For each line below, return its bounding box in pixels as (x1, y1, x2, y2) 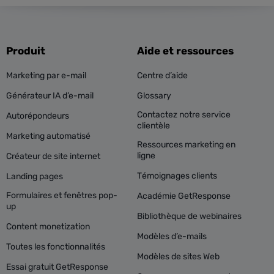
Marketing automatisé (6, 131, 91, 141)
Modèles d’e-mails (137, 231, 207, 242)
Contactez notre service (137, 109, 231, 120)
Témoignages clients (137, 171, 217, 181)
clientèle (137, 120, 170, 131)
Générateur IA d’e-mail (6, 91, 94, 101)
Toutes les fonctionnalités (6, 242, 105, 252)
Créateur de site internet (6, 151, 100, 161)
